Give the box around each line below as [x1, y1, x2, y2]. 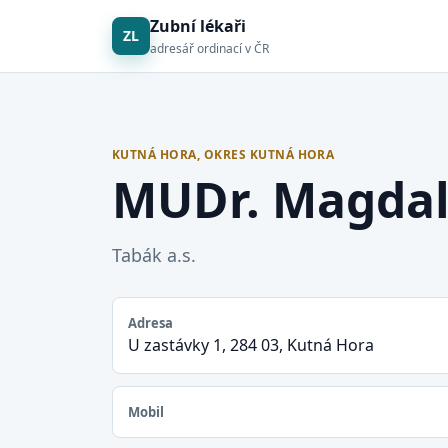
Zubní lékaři [150, 15, 246, 37]
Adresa [128, 314, 173, 332]
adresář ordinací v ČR [150, 40, 269, 57]
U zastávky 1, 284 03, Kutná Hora [128, 334, 374, 356]
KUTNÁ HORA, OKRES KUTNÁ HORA [112, 146, 335, 163]
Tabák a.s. [112, 243, 196, 267]
